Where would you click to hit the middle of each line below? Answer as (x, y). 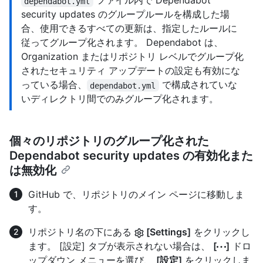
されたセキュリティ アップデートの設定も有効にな (131, 71)
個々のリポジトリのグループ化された (109, 141)
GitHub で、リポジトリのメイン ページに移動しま (136, 195)
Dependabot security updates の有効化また (131, 156)
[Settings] (167, 232)
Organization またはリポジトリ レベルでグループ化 (132, 57)
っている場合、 (54, 85)
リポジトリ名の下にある (81, 232)
